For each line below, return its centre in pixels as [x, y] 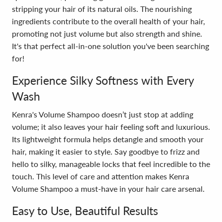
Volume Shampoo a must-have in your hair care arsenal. [108, 189]
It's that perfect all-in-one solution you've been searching [111, 46]
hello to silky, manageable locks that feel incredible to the [111, 164]
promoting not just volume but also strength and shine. [107, 33]
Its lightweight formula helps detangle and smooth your [108, 139]
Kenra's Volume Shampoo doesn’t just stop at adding [103, 114]
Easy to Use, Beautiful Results [85, 211]
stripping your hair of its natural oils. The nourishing [102, 9]
